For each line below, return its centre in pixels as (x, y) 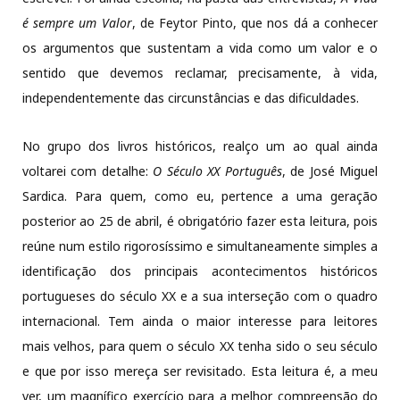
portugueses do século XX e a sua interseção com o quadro (200, 296)
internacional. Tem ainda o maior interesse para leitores (200, 321)
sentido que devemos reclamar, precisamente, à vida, (200, 72)
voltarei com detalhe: (88, 171)
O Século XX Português (217, 171)
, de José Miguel (330, 171)
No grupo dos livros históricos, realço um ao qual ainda (200, 146)
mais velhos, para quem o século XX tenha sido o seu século (200, 346)
